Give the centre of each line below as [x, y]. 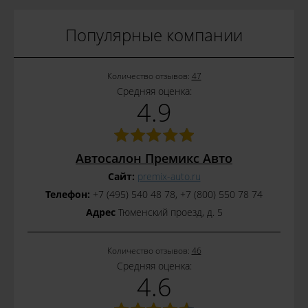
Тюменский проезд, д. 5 [169, 212]
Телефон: [68, 194]
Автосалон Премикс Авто [154, 158]
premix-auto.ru [169, 176]
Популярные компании [154, 35]
